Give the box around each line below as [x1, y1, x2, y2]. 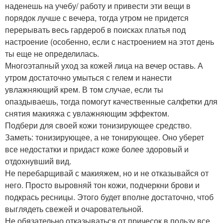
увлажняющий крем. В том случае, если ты [5, 84, 163, 95]
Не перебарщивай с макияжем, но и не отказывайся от [5, 167, 209, 179]
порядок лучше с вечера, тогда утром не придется [5, 12, 189, 23]
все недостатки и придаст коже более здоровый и [5, 143, 189, 155]
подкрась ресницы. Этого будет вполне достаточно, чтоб [5, 191, 214, 203]
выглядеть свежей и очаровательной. [5, 203, 143, 215]
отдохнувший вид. [5, 155, 71, 167]
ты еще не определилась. [5, 48, 99, 59]
